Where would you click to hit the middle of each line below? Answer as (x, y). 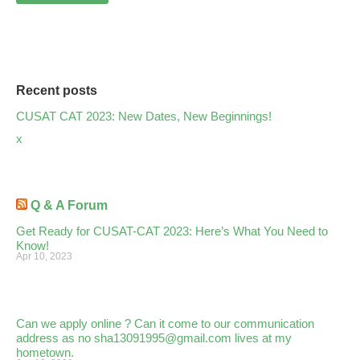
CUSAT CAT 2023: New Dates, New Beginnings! (144, 117)
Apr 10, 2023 (44, 257)
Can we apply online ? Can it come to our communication (165, 324)
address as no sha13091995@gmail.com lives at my (154, 338)
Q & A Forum (69, 206)
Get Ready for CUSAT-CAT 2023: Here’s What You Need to (172, 231)
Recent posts (57, 91)
